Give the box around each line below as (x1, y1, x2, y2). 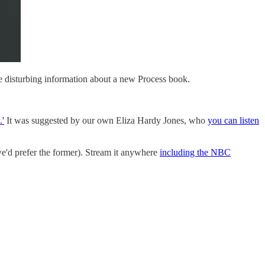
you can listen (208, 115, 259, 126)
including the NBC (160, 147, 231, 158)
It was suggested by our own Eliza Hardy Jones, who (4, 115, 208, 126)
